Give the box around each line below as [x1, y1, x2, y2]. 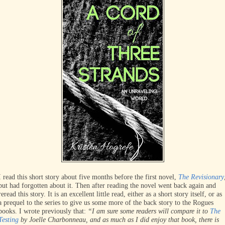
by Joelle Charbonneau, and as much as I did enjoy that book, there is [19, 216, 219, 223]
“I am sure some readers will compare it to [88, 207, 210, 215]
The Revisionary [178, 173, 224, 181]
